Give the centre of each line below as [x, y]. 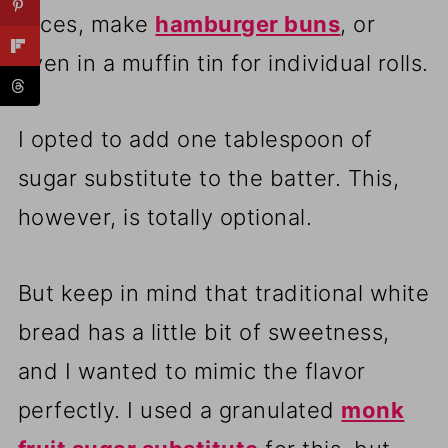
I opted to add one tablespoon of [195, 139]
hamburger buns [248, 24]
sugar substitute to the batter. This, [208, 178]
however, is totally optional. [165, 217]
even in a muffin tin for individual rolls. [223, 63]
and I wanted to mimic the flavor [191, 371]
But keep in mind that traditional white [223, 293]
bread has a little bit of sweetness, [203, 332]
